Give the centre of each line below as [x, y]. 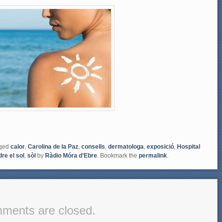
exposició [160, 147]
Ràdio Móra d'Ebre [71, 156]
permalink [153, 156]
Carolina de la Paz [53, 147]
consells [93, 147]
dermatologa [126, 147]
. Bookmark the [118, 156]
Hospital [189, 147]
